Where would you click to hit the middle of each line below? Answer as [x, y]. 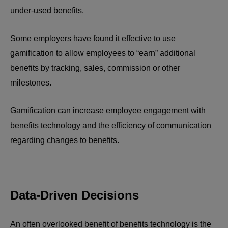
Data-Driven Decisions [75, 195]
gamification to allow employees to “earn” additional [103, 53]
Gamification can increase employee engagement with [108, 111]
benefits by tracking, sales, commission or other [95, 68]
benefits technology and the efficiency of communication [111, 126]
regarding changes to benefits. [65, 140]
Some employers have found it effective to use [93, 39]
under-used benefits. [48, 11]
